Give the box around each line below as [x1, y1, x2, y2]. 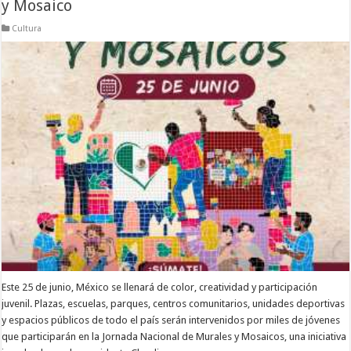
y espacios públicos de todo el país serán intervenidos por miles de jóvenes [2, 314, 341, 327]
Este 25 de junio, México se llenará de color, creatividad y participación [2, 281, 318, 294]
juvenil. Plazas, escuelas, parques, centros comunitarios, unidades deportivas [2, 298, 346, 310]
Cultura [12, 23, 42, 34]
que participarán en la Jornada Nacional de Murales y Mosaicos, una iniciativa [2, 331, 347, 343]
